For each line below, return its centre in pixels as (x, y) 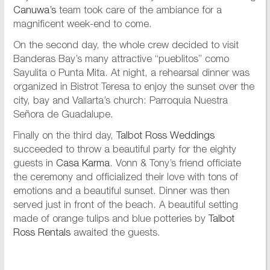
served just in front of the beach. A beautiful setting (125, 206)
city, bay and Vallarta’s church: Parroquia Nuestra (120, 102)
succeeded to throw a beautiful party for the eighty (124, 151)
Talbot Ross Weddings (165, 137)
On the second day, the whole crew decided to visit (126, 46)
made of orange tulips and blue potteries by (111, 220)
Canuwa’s (34, 11)
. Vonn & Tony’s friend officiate (175, 165)
